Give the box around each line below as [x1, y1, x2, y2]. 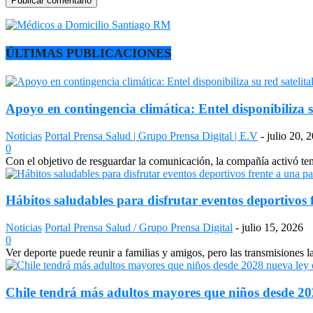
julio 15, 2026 [242, 221, 303, 234]
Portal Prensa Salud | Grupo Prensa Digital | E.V [45, 129, 258, 142]
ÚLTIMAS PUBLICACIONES [6, 45, 171, 60]
